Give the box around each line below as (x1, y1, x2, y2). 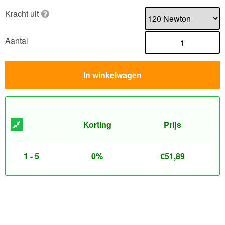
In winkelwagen (83, 69, 142, 81)
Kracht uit (5, 7, 39, 19)
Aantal (5, 35, 28, 47)
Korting (83, 118, 111, 130)
